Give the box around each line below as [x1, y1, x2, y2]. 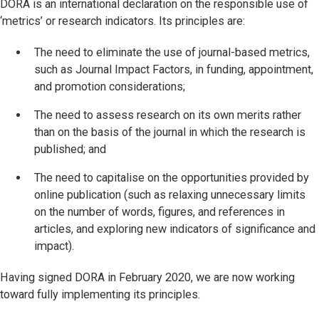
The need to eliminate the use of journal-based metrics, [34, 45, 310, 59]
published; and [34, 142, 106, 156]
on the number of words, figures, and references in [34, 205, 285, 219]
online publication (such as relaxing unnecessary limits [34, 188, 305, 202]
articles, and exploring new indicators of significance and [34, 222, 315, 236]
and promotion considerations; [34, 79, 185, 93]
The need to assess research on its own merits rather [34, 108, 301, 122]
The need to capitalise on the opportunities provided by [34, 171, 309, 185]
